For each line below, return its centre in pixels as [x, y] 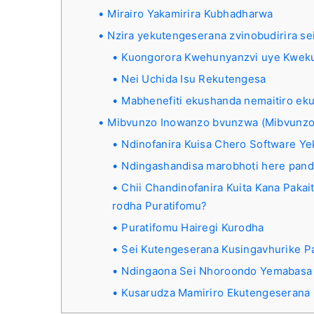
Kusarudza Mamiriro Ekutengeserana [216, 293]
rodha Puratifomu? [160, 206]
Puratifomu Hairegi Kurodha [193, 228]
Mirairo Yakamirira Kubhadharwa [190, 14]
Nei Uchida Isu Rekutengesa [194, 79]
